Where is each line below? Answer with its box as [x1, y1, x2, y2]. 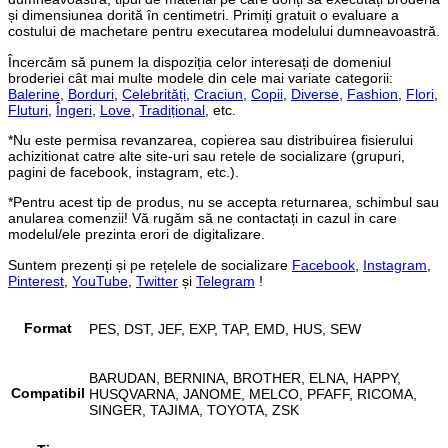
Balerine [8, 85, 60, 102]
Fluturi [8, 101, 48, 118]
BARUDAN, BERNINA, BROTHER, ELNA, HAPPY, [89, 369, 401, 386]
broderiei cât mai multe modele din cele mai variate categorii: [8, 69, 393, 86]
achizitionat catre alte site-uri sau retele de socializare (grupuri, [8, 147, 405, 164]
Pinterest [8, 272, 64, 289]
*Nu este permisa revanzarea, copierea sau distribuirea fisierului [8, 131, 413, 148]
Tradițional [139, 101, 205, 118]
